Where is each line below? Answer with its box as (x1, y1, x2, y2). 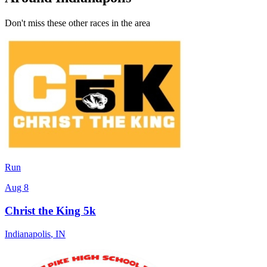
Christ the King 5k (5, 204, 96, 218)
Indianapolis (5, 228, 51, 239)
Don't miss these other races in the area (5, 18, 150, 29)
